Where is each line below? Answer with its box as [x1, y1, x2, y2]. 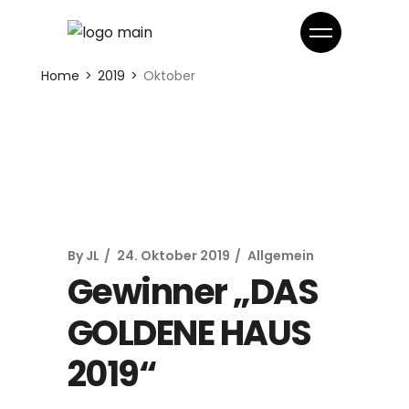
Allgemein [247, 246, 314, 265]
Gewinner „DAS [68, 267, 319, 316]
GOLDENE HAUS [68, 309, 311, 357]
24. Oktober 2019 [117, 246, 230, 265]
